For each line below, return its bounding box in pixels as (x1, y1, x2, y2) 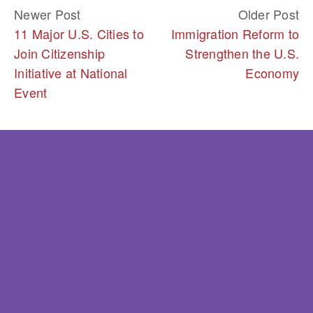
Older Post (238, 5, 299, 23)
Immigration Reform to (170, 24, 299, 43)
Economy (245, 64, 299, 82)
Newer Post (14, 5, 81, 23)
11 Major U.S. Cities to (14, 24, 144, 43)
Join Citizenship (14, 44, 105, 62)
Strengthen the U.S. (185, 44, 299, 62)
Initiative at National (14, 64, 128, 82)
